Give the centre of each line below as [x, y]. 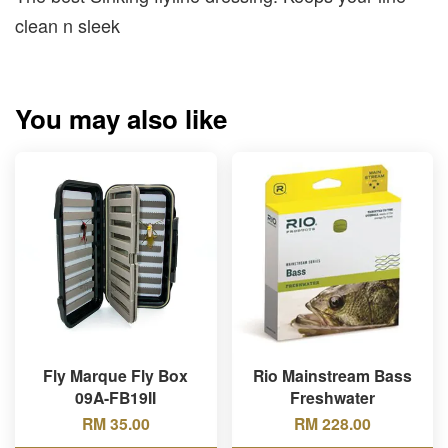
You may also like [121, 118]
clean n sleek [67, 25]
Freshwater [332, 397]
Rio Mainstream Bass [332, 375]
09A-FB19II [116, 397]
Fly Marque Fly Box [116, 375]
